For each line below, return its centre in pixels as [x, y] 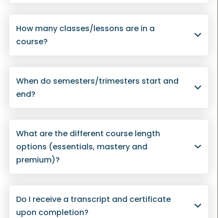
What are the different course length [88, 134]
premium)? [38, 160]
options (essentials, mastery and [82, 147]
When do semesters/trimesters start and [97, 81]
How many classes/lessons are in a [85, 29]
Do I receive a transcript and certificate [93, 200]
